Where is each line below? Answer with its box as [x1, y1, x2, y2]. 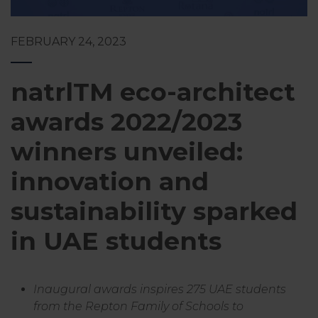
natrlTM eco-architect [11, 77, 295, 107]
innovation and [11, 166, 209, 197]
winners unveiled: [11, 136, 243, 167]
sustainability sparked [11, 196, 297, 226]
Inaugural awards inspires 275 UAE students [33, 283, 286, 296]
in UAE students [11, 226, 221, 256]
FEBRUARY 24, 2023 [11, 35, 126, 48]
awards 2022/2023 [11, 106, 242, 137]
